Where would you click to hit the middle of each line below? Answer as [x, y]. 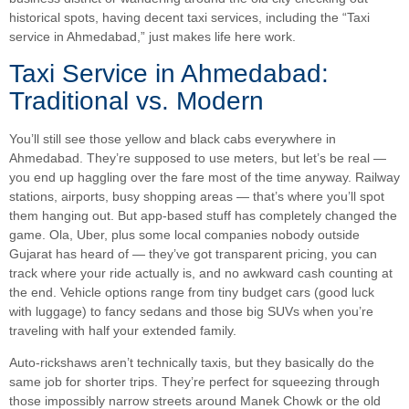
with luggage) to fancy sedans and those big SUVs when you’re [191, 311]
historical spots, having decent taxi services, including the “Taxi [189, 18]
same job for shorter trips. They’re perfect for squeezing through [194, 382]
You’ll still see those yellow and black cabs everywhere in [173, 138]
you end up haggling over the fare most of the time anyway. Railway [204, 177]
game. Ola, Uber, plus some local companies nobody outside [184, 234]
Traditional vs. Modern [136, 100]
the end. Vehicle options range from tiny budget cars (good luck [192, 292]
